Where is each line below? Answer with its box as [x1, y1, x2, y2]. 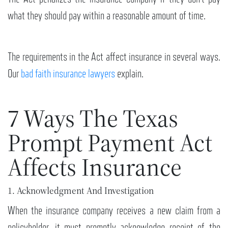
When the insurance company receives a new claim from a [8, 204, 220, 217]
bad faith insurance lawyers [21, 67, 115, 80]
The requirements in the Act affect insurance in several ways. [8, 50, 220, 63]
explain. [115, 67, 144, 80]
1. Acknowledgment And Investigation [8, 184, 154, 197]
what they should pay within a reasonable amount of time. [8, 9, 206, 22]
